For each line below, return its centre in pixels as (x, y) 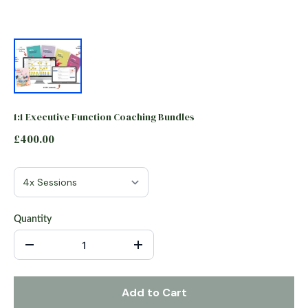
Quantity (33, 219)
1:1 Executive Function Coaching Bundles (104, 117)
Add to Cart (154, 293)
